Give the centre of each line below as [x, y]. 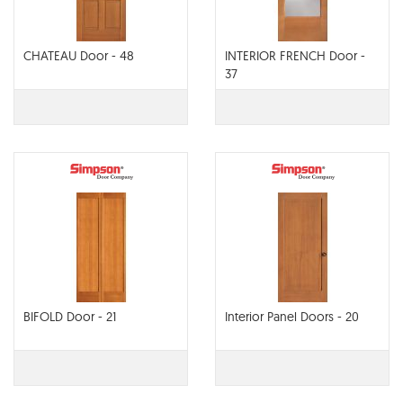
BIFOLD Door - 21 [70, 317]
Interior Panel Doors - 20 [292, 317]
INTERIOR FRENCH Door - [295, 56]
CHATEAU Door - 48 [79, 56]
